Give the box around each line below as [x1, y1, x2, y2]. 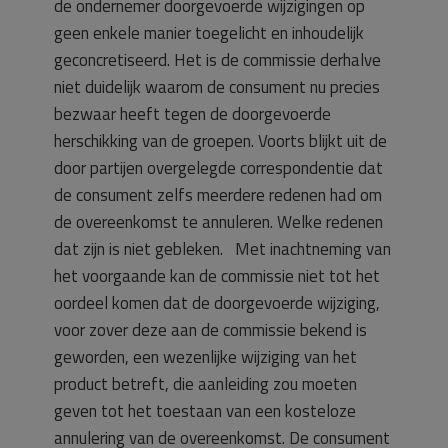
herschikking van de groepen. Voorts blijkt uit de [54, 128, 387, 154]
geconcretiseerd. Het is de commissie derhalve [54, 47, 381, 73]
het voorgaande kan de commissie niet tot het [54, 263, 380, 289]
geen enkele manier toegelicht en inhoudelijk [54, 20, 364, 46]
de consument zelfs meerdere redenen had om [54, 182, 382, 208]
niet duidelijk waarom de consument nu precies [54, 74, 380, 100]
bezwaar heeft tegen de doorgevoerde [54, 101, 331, 127]
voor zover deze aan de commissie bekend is [54, 317, 367, 343]
